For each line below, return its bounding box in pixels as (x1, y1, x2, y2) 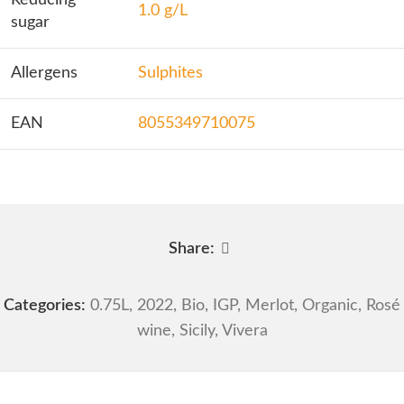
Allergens (11, 65, 78, 81)
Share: (168, 240, 215, 257)
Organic (302, 298, 358, 315)
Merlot (245, 298, 294, 315)
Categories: (4, 298, 86, 315)
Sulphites (138, 65, 203, 81)
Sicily (179, 323, 215, 340)
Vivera (221, 323, 268, 340)
